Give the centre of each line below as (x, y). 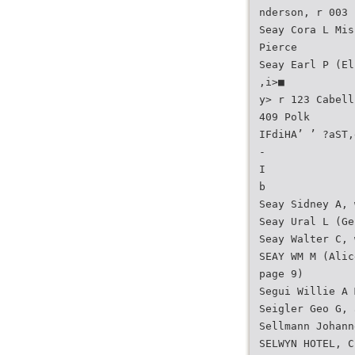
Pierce (278, 47)
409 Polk (284, 117)
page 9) (281, 274)
